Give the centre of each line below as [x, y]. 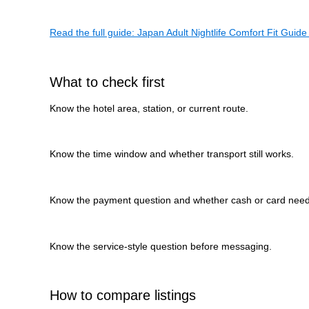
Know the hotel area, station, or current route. [149, 108]
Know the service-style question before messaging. [161, 246]
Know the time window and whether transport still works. [172, 154]
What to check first [107, 82]
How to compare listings [123, 296]
